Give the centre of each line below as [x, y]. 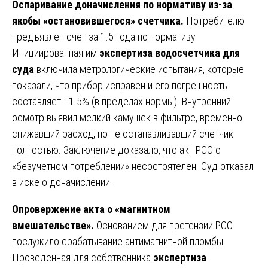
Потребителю [214, 20]
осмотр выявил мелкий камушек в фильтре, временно [127, 117]
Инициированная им [56, 53]
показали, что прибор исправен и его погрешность [120, 85]
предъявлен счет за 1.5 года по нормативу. [105, 36]
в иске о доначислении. [62, 182]
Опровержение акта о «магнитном [91, 209]
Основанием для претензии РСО [163, 225]
